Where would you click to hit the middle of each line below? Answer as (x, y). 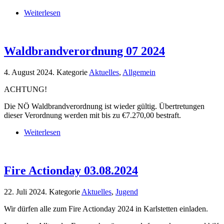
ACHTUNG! (25, 89)
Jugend (127, 191)
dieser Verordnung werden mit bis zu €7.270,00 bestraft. (92, 115)
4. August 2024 (28, 72)
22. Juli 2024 (24, 191)
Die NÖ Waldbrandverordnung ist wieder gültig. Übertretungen (104, 106)
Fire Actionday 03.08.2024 (71, 170)
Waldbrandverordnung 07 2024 (84, 51)
